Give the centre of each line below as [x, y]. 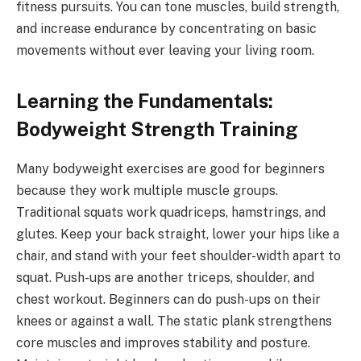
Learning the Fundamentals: [145, 100]
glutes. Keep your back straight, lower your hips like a [178, 234]
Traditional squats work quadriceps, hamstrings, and [171, 212]
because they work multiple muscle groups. [147, 190]
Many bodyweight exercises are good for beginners [170, 168]
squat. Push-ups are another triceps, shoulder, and [165, 277]
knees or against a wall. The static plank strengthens [174, 321]
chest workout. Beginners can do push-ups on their [168, 299]
